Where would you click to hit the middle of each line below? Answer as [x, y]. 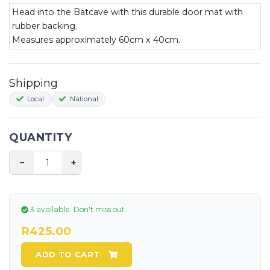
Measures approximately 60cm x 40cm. [96, 40]
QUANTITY [41, 138]
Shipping [33, 83]
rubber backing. [46, 26]
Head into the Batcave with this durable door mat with [127, 12]
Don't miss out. [100, 210]
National [83, 99]
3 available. [51, 210]
